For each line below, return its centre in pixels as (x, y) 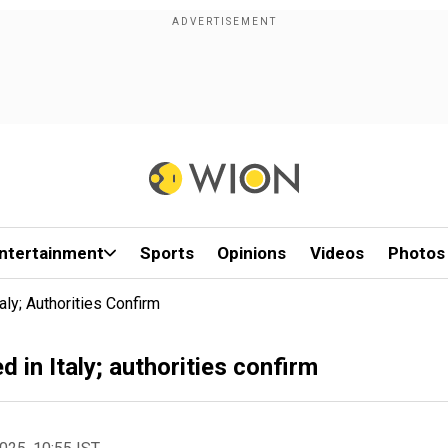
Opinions (252, 253)
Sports (166, 253)
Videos (337, 253)
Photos (416, 253)
